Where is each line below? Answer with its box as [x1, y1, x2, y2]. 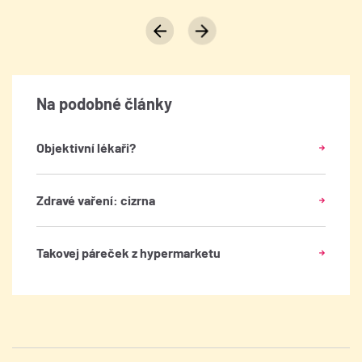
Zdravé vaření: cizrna [36, 192, 155, 208]
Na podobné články [36, 94, 172, 114]
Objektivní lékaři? [36, 140, 136, 156]
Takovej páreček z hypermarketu [36, 245, 221, 261]
